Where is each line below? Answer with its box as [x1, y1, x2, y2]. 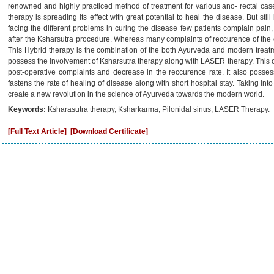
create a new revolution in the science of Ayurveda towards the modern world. [8, 90, 264, 98]
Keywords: [8, 105, 48, 114]
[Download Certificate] [70, 127, 148, 136]
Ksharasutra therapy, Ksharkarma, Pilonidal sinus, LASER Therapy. [48, 105, 270, 114]
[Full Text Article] [8, 127, 67, 136]
